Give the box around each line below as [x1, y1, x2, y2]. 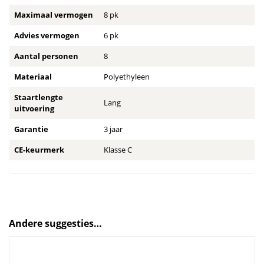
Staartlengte [14, 92, 63, 103]
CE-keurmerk [14, 144, 64, 156]
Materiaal [14, 71, 52, 82]
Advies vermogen [14, 30, 80, 41]
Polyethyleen [104, 71, 150, 82]
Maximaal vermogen [14, 9, 93, 21]
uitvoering [14, 103, 54, 114]
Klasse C [104, 144, 132, 156]
